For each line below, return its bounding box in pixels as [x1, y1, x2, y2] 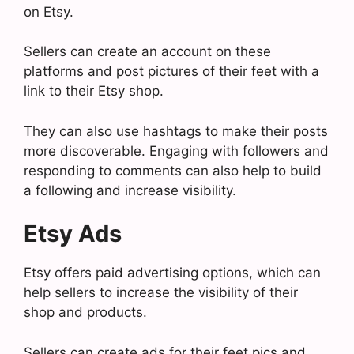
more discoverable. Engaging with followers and [24, 142, 329, 159]
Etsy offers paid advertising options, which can [24, 265, 321, 281]
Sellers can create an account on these [24, 43, 271, 59]
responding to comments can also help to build [24, 162, 322, 179]
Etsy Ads [24, 220, 122, 247]
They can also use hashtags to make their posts [24, 122, 328, 139]
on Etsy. [24, 3, 73, 20]
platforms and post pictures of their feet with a [24, 63, 319, 79]
